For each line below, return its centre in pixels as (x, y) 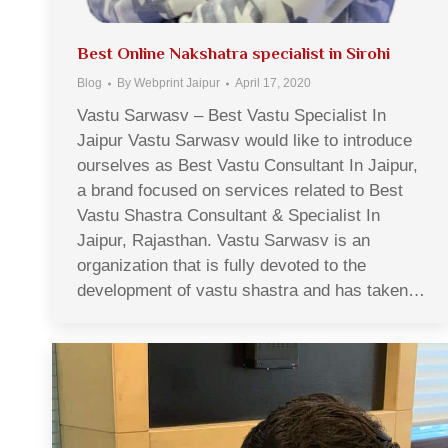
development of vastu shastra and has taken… (251, 290)
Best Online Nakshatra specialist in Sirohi (233, 53)
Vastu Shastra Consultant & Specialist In (228, 215)
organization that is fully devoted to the (221, 265)
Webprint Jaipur (177, 83)
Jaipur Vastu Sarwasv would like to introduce (244, 140)
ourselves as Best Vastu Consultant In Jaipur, (247, 165)
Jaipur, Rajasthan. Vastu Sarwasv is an (223, 240)
